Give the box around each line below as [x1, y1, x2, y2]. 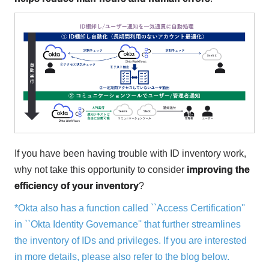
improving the [186, 165, 250, 175]
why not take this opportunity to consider [14, 165, 187, 175]
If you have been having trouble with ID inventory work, [14, 148, 246, 159]
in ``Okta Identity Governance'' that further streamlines [14, 219, 241, 230]
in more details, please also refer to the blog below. [14, 252, 229, 262]
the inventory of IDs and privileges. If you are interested [14, 235, 247, 246]
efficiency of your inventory [14, 181, 139, 192]
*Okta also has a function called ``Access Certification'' [14, 203, 245, 214]
